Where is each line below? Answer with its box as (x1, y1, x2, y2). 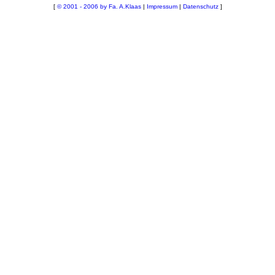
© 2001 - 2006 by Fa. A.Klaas (56, 3, 141, 10)
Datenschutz (182, 3, 219, 10)
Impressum (146, 3, 177, 10)
